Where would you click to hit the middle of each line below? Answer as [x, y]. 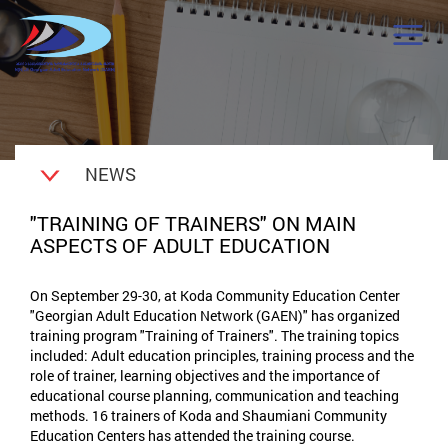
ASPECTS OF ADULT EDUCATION [180, 244]
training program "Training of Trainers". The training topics [214, 335]
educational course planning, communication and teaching [214, 395]
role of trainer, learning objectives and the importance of [205, 375]
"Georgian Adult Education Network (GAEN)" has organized [215, 315]
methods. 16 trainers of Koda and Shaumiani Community [208, 415]
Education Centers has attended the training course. [194, 435]
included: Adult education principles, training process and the [222, 355]
